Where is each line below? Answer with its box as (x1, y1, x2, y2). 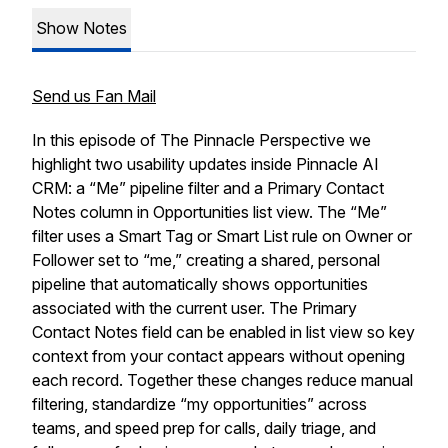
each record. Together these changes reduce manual (32, 370, 413, 390)
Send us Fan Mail (32, 86, 156, 106)
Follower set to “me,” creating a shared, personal (32, 250, 380, 270)
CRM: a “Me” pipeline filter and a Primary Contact (32, 178, 384, 198)
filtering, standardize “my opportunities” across (32, 394, 367, 414)
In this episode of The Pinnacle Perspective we (32, 130, 371, 150)
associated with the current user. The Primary (32, 298, 357, 318)
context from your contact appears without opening (32, 346, 405, 366)
